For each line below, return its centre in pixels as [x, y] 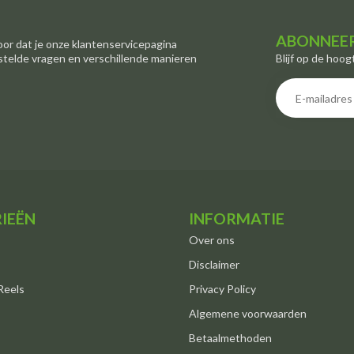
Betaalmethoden [230, 337]
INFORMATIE [237, 218]
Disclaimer [214, 264]
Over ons [212, 239]
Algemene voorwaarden [248, 313]
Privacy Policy [222, 288]
